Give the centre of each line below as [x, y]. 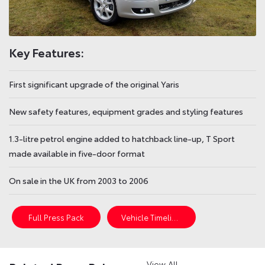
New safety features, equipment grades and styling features [126, 111]
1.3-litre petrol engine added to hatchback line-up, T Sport [122, 138]
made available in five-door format [77, 153]
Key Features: [46, 52]
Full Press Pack [56, 217]
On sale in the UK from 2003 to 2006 [79, 180]
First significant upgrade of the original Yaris [94, 84]
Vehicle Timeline [175, 217]
